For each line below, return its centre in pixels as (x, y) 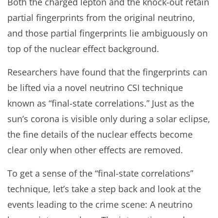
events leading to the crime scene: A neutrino (100, 205)
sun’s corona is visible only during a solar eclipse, (109, 119)
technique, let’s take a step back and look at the (104, 189)
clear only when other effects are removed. (95, 150)
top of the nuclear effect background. (83, 49)
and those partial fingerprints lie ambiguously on (108, 33)
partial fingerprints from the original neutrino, (101, 18)
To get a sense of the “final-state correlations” (100, 173)
